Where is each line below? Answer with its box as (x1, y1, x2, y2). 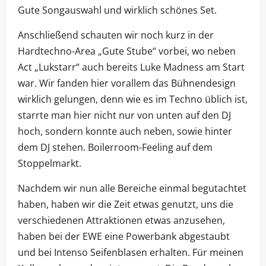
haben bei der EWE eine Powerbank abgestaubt (18, 230, 230, 243)
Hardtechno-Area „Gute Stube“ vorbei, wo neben (18, 45, 236, 58)
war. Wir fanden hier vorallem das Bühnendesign (18, 77, 236, 90)
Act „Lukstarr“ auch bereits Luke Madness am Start (18, 61, 245, 74)
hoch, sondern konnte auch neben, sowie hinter (18, 125, 232, 138)
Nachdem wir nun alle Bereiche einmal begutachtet (18, 182, 246, 195)
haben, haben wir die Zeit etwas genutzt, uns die (18, 198, 233, 211)
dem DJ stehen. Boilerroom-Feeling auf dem (18, 141, 213, 154)
